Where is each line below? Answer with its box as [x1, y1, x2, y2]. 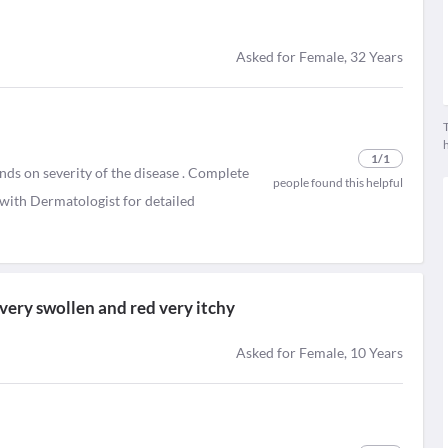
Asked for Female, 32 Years [235, 48, 403, 65]
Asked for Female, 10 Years [235, 344, 403, 361]
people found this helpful [272, 175, 403, 190]
